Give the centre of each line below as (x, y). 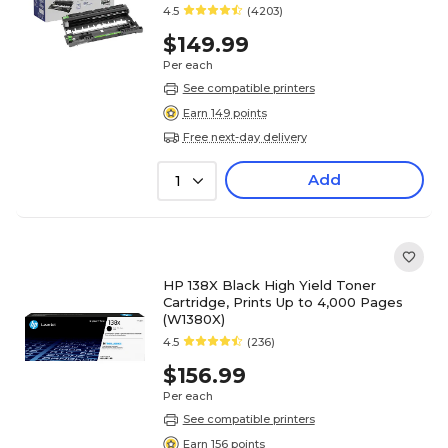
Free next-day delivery (244, 136)
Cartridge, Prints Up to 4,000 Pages (282, 302)
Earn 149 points (224, 112)
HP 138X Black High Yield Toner (269, 285)
